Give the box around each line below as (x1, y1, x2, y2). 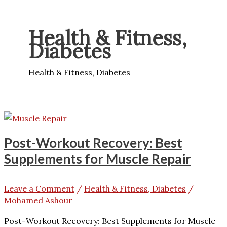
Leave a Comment (4, 183, 74, 194)
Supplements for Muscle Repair (4, 150, 191, 167)
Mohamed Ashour (4, 195, 72, 206)
